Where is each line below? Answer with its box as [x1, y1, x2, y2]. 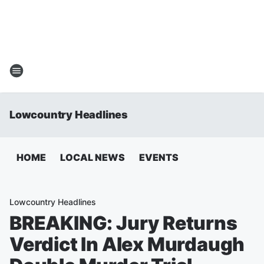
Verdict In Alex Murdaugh [9, 233, 245, 256]
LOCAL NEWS [60, 151, 125, 163]
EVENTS [139, 151, 179, 163]
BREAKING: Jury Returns [9, 212, 237, 235]
